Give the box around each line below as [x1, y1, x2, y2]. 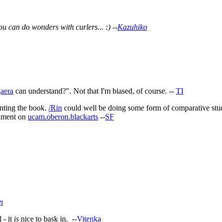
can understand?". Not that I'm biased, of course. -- [13, 87, 176, 95]
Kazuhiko [117, 22, 147, 31]
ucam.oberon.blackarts [28, 112, 98, 121]
